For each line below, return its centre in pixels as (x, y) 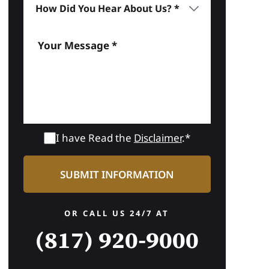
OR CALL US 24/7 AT (117, 213)
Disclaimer (158, 138)
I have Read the (95, 138)
